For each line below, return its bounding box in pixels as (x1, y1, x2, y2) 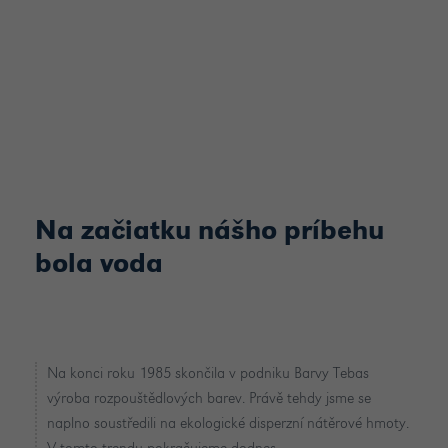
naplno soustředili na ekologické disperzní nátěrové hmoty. (47, 415, 409, 432)
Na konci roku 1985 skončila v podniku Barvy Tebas (47, 365, 369, 382)
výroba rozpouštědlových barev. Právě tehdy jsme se (47, 390, 371, 407)
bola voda (35, 250, 163, 279)
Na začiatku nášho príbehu (35, 217, 384, 246)
